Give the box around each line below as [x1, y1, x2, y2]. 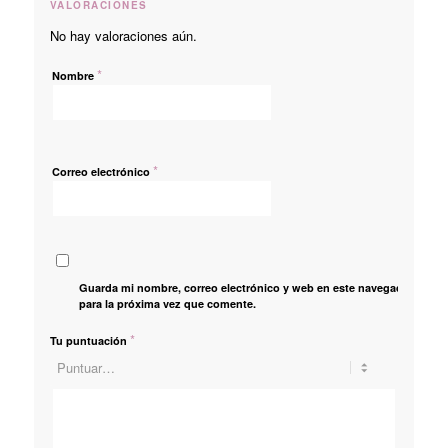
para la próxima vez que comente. [79, 296, 257, 312]
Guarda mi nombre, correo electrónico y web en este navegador [79, 280, 415, 296]
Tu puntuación [49, 333, 130, 349]
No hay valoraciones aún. [49, 26, 197, 46]
